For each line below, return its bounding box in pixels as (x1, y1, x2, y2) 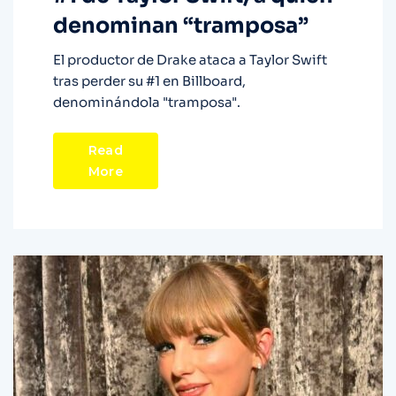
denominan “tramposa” (53, 12, 308, 40)
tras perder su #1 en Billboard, (53, 72, 246, 90)
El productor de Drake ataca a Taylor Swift (53, 51, 327, 69)
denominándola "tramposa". (53, 94, 240, 111)
